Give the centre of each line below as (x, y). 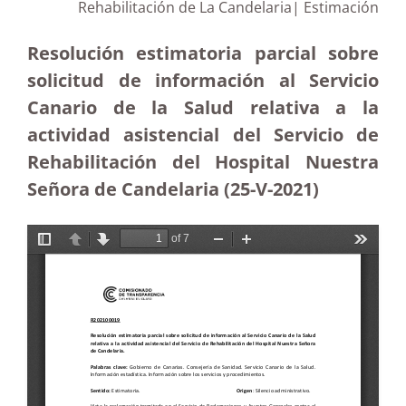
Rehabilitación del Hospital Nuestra (203, 162)
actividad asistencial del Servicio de (203, 135)
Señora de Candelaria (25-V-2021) (173, 189)
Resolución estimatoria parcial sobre (203, 53)
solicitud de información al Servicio (203, 80)
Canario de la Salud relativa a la (203, 107)
